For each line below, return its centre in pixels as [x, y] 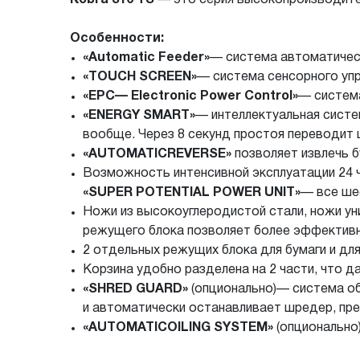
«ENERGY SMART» [139, 115]
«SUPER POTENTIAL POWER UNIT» [192, 192]
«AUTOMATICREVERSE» [157, 154]
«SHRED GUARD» [135, 289]
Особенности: [117, 38]
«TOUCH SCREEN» [140, 77]
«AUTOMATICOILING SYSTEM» [178, 327]
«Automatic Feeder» [146, 57]
